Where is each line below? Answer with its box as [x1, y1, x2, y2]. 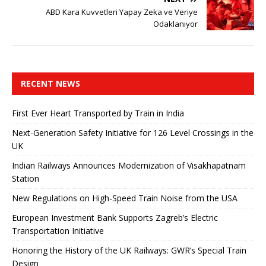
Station [12, 172, 39, 184]
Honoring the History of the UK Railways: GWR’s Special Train [12, 244, 246, 256]
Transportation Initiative [12, 224, 104, 236]
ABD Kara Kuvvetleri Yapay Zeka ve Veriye [46, 6, 198, 17]
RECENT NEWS [21, 77, 80, 89]
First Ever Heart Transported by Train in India [12, 107, 184, 119]
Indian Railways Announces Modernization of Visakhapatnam [12, 159, 246, 171]
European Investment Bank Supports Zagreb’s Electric [12, 211, 218, 223]
